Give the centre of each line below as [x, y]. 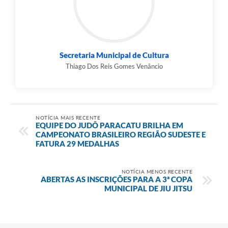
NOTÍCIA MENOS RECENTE [157, 171]
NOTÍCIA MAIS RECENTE [68, 117]
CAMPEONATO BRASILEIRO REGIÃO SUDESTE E [121, 134]
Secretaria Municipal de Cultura [114, 55]
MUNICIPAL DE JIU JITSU [148, 188]
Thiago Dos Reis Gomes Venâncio [114, 66]
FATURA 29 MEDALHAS [77, 143]
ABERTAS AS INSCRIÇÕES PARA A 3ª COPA [117, 179]
